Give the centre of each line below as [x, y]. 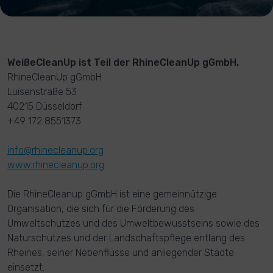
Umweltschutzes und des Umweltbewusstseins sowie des [133, 223]
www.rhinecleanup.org [56, 165]
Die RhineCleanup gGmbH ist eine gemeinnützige [112, 194]
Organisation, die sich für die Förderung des [101, 209]
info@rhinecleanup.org [55, 150]
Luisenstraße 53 [42, 92]
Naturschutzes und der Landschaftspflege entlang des [126, 238]
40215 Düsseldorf [45, 106]
